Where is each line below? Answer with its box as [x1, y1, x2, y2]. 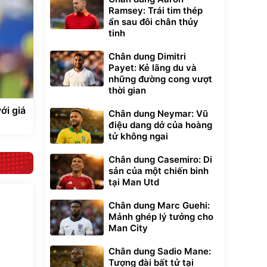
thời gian [108, 85, 146, 96]
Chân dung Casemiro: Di [108, 154, 212, 165]
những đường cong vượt [108, 73, 212, 85]
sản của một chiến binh [108, 165, 209, 176]
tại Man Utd [108, 176, 159, 188]
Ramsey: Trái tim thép [108, 5, 203, 16]
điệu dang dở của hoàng [108, 119, 212, 131]
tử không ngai [108, 131, 168, 142]
